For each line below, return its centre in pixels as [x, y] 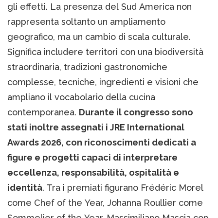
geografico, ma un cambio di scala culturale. [99, 36]
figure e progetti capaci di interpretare [92, 157]
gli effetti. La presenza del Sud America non [100, 6]
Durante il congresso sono [136, 112]
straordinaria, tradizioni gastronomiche [87, 67]
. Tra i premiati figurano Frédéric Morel [123, 187]
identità [25, 187]
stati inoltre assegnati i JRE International [96, 127]
